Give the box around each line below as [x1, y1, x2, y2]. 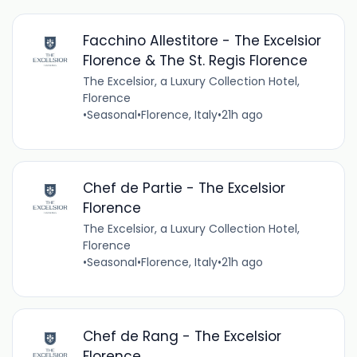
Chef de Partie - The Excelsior [82, 178, 285, 198]
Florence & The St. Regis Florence [82, 51, 308, 71]
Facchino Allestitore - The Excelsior [82, 31, 321, 51]
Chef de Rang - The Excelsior [82, 326, 281, 346]
